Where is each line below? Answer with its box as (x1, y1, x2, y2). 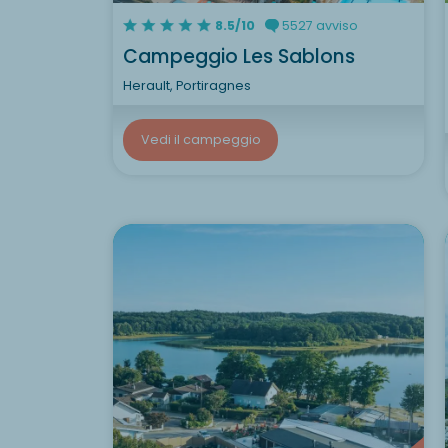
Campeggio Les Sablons (123, 42, 355, 70)
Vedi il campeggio (140, 131, 261, 148)
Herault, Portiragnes (123, 76, 251, 94)
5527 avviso (278, 16, 358, 34)
